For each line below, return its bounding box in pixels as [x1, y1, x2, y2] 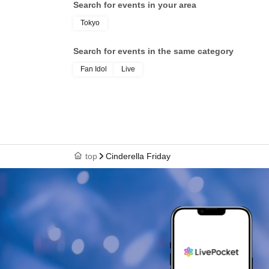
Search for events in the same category [73, 46, 234, 56]
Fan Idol [80, 65, 107, 74]
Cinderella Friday [106, 151, 171, 162]
